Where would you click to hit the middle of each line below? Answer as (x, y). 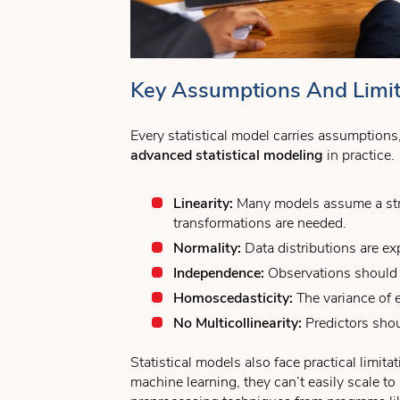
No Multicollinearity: (237, 323)
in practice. (359, 155)
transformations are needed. (260, 223)
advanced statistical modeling (227, 155)
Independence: (219, 273)
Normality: (207, 248)
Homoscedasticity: (233, 298)
